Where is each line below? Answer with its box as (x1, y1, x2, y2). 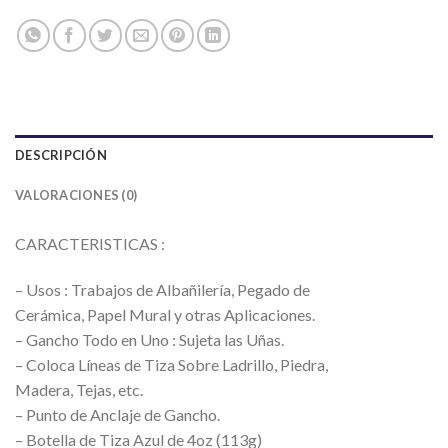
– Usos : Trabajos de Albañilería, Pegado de (15, 280, 310, 300)
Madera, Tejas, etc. (15, 380, 143, 400)
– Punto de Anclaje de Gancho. (15, 405, 220, 425)
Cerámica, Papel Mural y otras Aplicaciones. (15, 305, 315, 325)
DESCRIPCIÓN (15, 147, 107, 164)
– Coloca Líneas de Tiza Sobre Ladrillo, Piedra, (15, 355, 328, 375)
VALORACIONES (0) (15, 187, 138, 204)
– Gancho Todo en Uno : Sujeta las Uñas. (15, 330, 284, 350)
